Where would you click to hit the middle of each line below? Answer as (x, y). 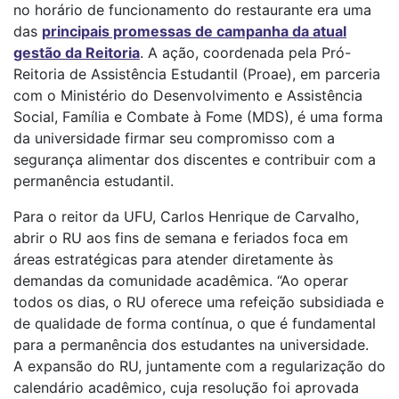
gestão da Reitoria (77, 53)
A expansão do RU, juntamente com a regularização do (199, 366)
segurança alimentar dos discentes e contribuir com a (195, 160)
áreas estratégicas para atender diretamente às (173, 260)
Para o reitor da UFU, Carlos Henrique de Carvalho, (186, 217)
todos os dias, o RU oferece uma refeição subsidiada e (199, 302)
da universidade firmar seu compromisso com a (174, 138)
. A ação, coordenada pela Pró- (245, 53)
